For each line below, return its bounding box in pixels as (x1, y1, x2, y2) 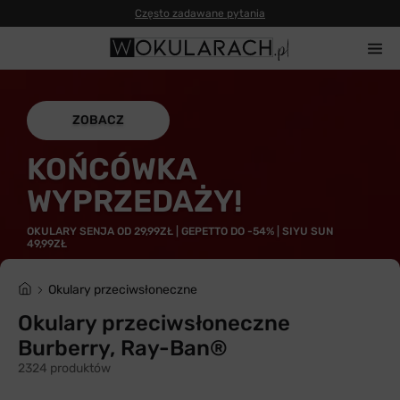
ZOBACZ (72, 112, 124, 128)
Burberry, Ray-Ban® (18, 336, 228, 361)
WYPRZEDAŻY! (27, 183, 242, 220)
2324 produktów (18, 361, 111, 376)
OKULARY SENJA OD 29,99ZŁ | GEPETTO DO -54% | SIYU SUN (27, 225, 333, 237)
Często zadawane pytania (135, 6, 265, 20)
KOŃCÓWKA (27, 151, 196, 187)
